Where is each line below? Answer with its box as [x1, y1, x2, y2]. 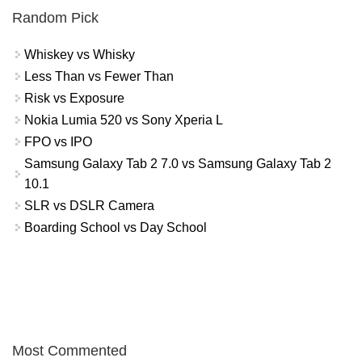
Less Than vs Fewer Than [24, 69, 174, 84]
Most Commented [12, 342, 127, 359]
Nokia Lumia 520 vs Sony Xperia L [24, 113, 223, 128]
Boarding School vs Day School [24, 221, 207, 235]
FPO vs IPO [24, 135, 92, 149]
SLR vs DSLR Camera [24, 199, 154, 213]
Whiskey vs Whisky [24, 48, 135, 62]
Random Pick [12, 10, 99, 27]
